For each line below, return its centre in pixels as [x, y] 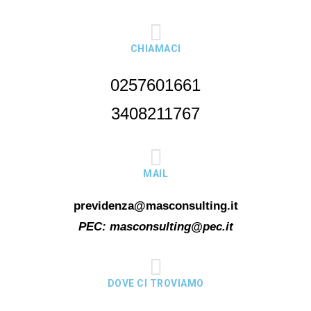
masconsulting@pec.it [171, 227]
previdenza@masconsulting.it [155, 206]
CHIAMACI [155, 49]
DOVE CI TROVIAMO [155, 284]
